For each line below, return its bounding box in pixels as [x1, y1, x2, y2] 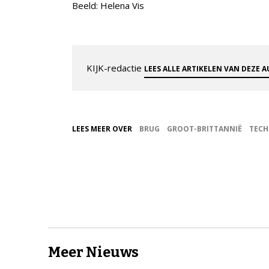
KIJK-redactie [86, 62, 144, 74]
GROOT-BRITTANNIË [167, 124, 242, 134]
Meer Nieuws [48, 244, 139, 261]
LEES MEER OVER [72, 124, 132, 134]
